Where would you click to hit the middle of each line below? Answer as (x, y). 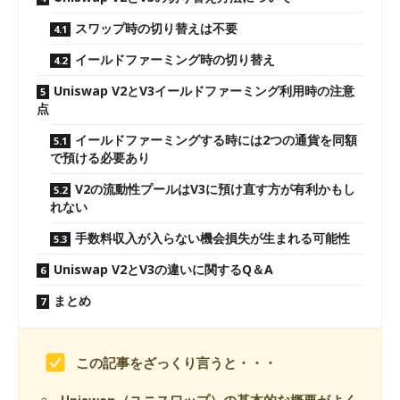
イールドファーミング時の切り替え (175, 59)
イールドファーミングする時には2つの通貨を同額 (216, 140)
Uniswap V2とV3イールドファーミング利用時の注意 (204, 91)
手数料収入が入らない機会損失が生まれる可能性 (212, 238)
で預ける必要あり (100, 158)
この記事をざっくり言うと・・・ (177, 363)
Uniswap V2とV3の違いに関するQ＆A (163, 269)
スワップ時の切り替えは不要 (156, 28)
